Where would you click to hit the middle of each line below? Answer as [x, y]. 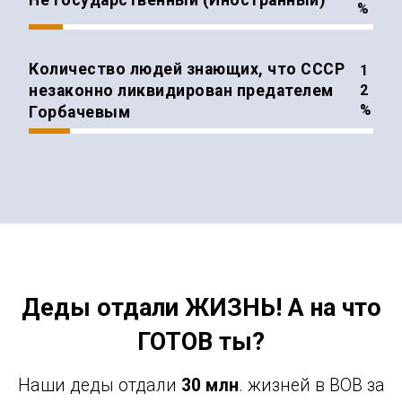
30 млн [210, 385]
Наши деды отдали [99, 385]
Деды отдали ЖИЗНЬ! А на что [201, 307]
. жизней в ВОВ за [311, 385]
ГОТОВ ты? [201, 341]
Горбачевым [79, 113]
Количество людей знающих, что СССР [187, 70]
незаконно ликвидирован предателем [181, 91]
